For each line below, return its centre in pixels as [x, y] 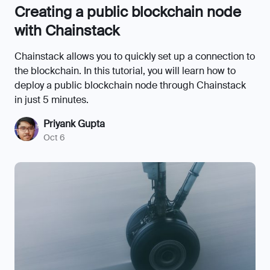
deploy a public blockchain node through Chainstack [130, 85]
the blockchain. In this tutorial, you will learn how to [125, 71]
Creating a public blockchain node [128, 11]
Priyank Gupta [74, 124]
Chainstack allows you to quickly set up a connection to [135, 56]
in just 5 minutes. [52, 99]
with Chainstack [67, 30]
